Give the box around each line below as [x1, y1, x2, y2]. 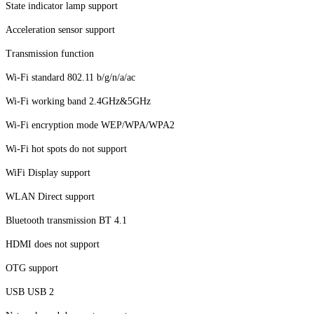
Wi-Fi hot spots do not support [6, 144, 127, 155]
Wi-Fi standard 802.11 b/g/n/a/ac [6, 72, 135, 83]
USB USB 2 [6, 287, 54, 298]
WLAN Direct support [6, 191, 95, 203]
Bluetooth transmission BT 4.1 [6, 215, 127, 226]
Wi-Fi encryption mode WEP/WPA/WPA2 [6, 120, 175, 131]
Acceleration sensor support [6, 25, 115, 36]
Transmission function [6, 48, 94, 60]
